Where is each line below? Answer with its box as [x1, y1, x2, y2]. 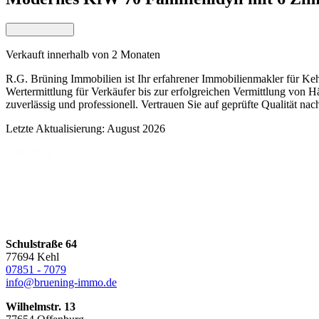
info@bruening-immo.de [6, 276, 117, 289]
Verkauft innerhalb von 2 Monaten [6, 48, 160, 61]
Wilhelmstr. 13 [6, 300, 75, 313]
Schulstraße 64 [6, 238, 77, 251]
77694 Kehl [6, 251, 59, 263]
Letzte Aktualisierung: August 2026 [6, 122, 165, 135]
